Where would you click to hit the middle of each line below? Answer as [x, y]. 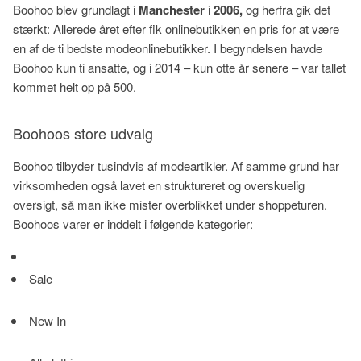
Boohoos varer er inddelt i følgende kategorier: [133, 224]
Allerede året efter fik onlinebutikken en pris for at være [196, 29]
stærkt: [31, 29]
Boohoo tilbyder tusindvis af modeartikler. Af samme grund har [176, 166]
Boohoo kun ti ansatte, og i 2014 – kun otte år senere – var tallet [179, 67]
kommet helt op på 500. [76, 87]
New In [46, 320]
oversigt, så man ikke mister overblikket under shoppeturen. [170, 204]
